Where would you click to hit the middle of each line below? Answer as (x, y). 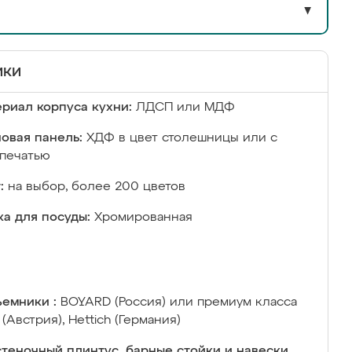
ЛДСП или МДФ (185, 108)
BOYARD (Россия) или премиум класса (179, 302)
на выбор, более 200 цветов (97, 187)
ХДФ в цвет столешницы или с (182, 138)
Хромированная (143, 218)
